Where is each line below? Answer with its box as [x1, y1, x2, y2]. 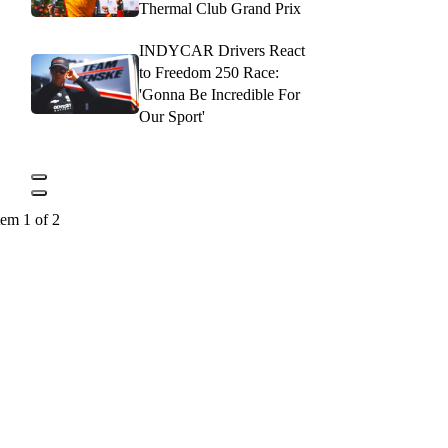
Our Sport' [139, 108, 205, 125]
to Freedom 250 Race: [139, 64, 279, 81]
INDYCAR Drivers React [139, 42, 305, 59]
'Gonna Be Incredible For [139, 86, 300, 103]
